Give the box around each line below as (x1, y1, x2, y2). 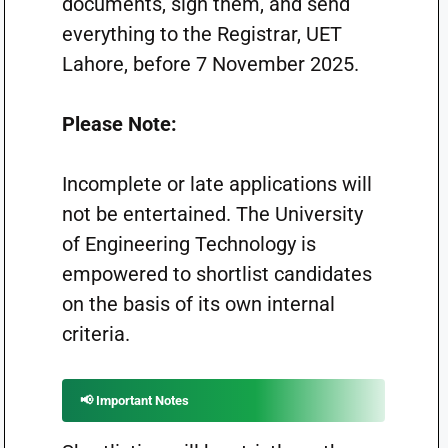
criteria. (61, 322, 130, 346)
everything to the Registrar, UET (61, 22, 342, 46)
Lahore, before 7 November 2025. (61, 52, 359, 76)
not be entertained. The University (61, 202, 363, 226)
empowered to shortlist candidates (61, 262, 372, 286)
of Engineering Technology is (61, 232, 316, 256)
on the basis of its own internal (61, 292, 335, 316)
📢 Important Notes (79, 393, 189, 408)
